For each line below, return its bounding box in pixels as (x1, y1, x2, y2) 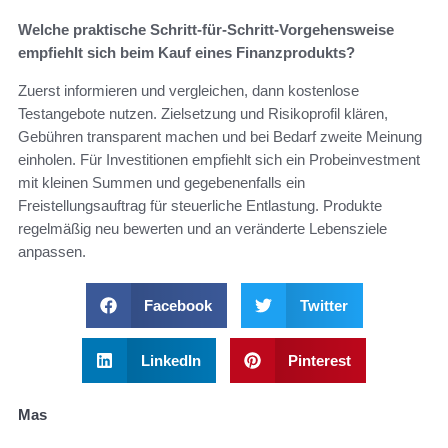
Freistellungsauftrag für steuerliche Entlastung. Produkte (18, 196, 382, 214)
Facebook (144, 296, 212, 314)
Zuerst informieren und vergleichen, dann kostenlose (18, 81, 359, 99)
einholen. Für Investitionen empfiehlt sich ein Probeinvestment (18, 150, 420, 168)
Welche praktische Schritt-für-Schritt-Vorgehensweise (18, 20, 394, 38)
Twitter (299, 296, 348, 314)
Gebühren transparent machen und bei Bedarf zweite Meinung (18, 127, 422, 145)
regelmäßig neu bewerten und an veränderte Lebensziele (18, 219, 387, 237)
